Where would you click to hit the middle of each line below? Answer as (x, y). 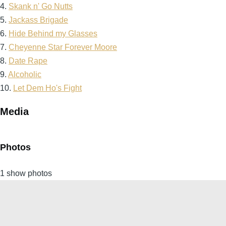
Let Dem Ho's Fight (47, 88)
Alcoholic (25, 74)
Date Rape (28, 61)
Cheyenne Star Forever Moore (63, 47)
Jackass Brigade (38, 20)
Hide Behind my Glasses (53, 34)
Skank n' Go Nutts (41, 6)
